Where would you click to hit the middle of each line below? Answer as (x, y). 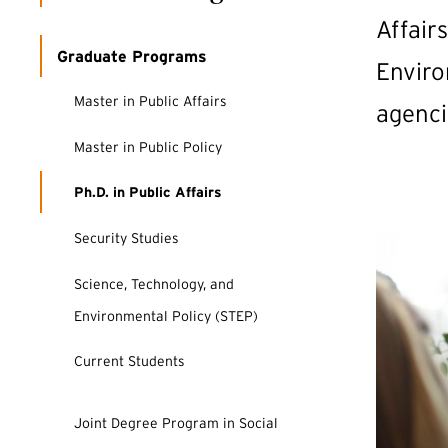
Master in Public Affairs (150, 101)
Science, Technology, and (154, 283)
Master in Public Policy (148, 146)
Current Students (129, 361)
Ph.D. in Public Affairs (148, 192)
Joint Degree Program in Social (176, 422)
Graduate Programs (132, 55)
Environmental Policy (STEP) (166, 315)
